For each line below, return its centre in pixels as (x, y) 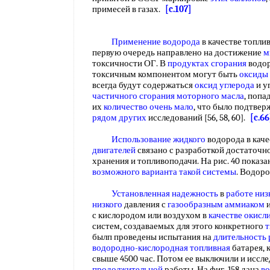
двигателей (114, 150)
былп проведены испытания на (153, 237)
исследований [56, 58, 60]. (198, 118)
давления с (145, 204)
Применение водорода (156, 42)
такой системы (208, 172)
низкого (107, 204)
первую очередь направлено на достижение (178, 52)
